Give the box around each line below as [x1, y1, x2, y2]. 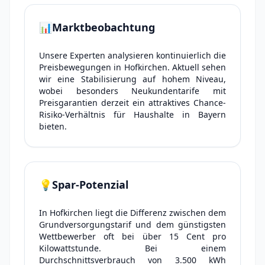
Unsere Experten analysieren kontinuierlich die [39, 50, 226, 61]
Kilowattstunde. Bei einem [39, 243, 226, 254]
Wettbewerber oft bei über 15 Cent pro [39, 231, 226, 242]
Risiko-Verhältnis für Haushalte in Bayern [39, 109, 226, 120]
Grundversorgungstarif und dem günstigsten [39, 219, 226, 230]
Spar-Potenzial [52, 177, 128, 192]
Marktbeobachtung [52, 20, 155, 34]
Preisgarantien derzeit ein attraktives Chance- [39, 97, 226, 108]
